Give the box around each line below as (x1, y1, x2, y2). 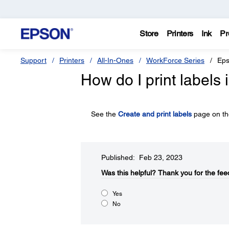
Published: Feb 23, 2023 (101, 153, 182, 162)
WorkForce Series (146, 56, 204, 64)
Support (20, 56, 47, 64)
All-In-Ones (97, 56, 133, 64)
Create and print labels (118, 110, 192, 118)
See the (90, 110, 118, 118)
